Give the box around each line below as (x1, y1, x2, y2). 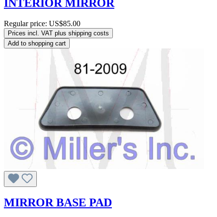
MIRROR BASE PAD (4, 196, 112, 209)
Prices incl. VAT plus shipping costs (8, 30, 109, 37)
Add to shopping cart (8, 40, 66, 47)
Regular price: (4, 19, 49, 28)
